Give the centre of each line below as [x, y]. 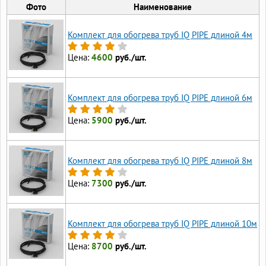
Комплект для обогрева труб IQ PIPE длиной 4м [160, 35]
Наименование [162, 7]
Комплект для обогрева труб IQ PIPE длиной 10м [162, 224]
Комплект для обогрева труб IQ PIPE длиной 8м [160, 161]
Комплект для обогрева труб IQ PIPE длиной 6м [160, 98]
